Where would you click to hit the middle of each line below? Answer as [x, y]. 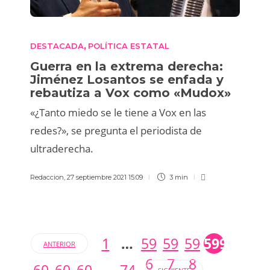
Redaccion [47, 177]
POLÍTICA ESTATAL [129, 46]
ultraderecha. [62, 149]
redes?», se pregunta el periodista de [116, 131]
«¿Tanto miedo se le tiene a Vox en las [118, 113]
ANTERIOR [59, 243]
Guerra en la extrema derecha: [127, 67]
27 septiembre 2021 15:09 [105, 177]
